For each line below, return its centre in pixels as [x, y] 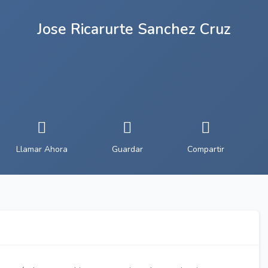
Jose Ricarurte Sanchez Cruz [134, 29]
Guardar [127, 149]
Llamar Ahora [42, 149]
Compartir [206, 149]
